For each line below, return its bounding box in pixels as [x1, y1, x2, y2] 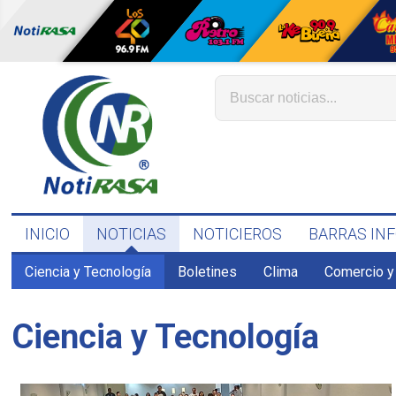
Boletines [178, 263, 238, 280]
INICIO [25, 225, 71, 243]
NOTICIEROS [193, 225, 283, 243]
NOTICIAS [96, 225, 167, 243]
